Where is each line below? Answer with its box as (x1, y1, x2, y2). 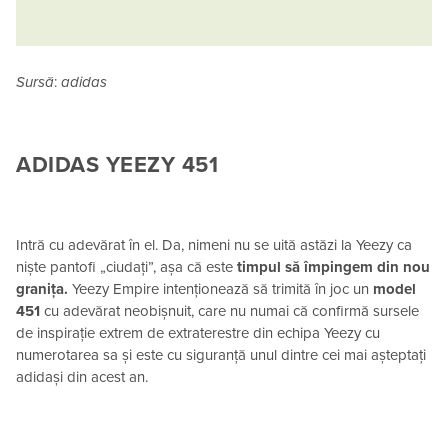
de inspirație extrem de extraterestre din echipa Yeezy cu (16, 323, 380, 342)
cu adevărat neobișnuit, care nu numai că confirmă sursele (40, 301, 419, 320)
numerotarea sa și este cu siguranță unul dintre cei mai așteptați (16, 345, 426, 364)
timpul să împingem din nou (237, 257, 430, 276)
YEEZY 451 (99, 151, 218, 178)
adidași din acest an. (16, 367, 148, 386)
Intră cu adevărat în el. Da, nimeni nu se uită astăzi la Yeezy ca (16, 235, 412, 254)
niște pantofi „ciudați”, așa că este (16, 257, 237, 276)
